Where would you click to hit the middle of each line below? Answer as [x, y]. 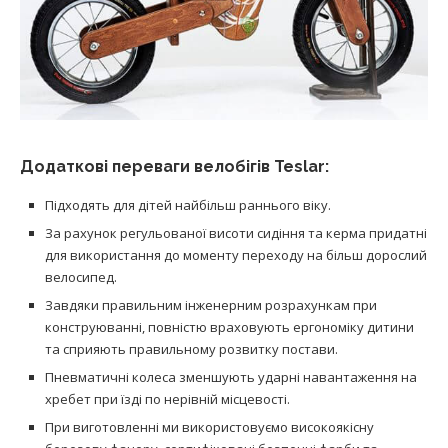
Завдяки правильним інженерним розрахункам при [211, 304]
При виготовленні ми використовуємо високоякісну [209, 426]
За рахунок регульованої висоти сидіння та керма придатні [236, 232]
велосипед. [81, 276]
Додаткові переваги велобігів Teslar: [174, 166]
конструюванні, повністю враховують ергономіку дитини [229, 326]
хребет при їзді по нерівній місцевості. [167, 398]
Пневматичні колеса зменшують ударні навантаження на [231, 376]
